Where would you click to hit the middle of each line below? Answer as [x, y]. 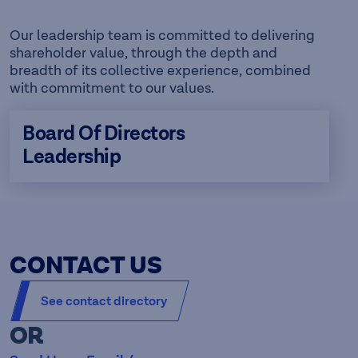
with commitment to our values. [112, 88]
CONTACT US [86, 266]
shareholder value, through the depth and [143, 53]
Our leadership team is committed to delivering [162, 35]
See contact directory [104, 301]
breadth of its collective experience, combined [160, 70]
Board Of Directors [103, 133]
